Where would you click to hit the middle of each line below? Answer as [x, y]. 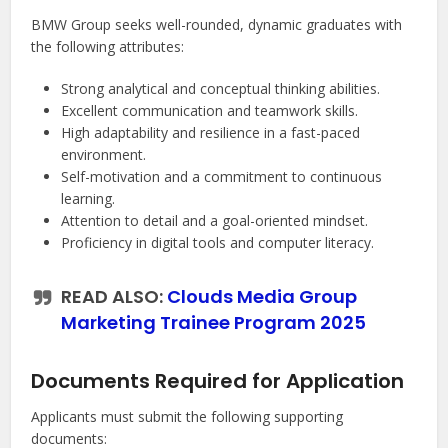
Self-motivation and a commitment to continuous [222, 177]
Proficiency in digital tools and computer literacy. [218, 243]
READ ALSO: [114, 297]
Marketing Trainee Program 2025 [214, 323]
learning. [88, 199]
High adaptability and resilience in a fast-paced [211, 133]
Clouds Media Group [262, 297]
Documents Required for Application [218, 381]
